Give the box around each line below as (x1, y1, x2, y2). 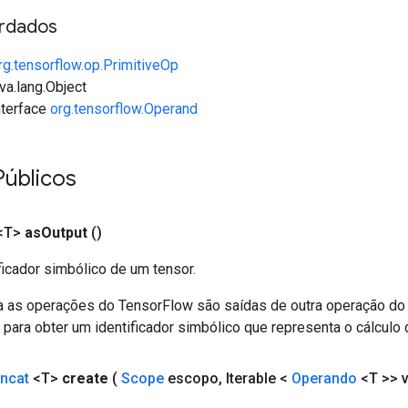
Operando (291, 369, 357, 387)
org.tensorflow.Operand (50, 99, 198, 117)
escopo (164, 369, 219, 387)
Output (41, 223, 87, 241)
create (62, 369, 108, 387)
